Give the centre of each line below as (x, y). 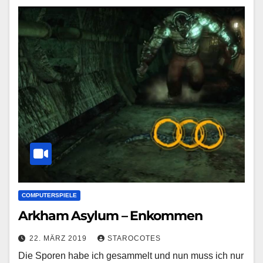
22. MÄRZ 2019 (59, 238)
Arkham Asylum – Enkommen (110, 215)
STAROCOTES (134, 238)
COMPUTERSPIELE (49, 195)
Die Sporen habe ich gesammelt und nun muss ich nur (131, 255)
